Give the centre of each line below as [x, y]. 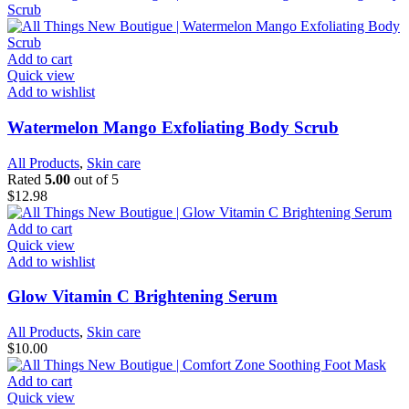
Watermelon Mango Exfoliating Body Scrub [173, 127]
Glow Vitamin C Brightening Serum [142, 297]
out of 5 [94, 179]
